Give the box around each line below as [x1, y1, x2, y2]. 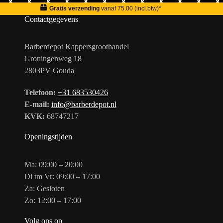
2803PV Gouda [24, 66, 74, 75]
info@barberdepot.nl [51, 100, 116, 109]
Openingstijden [24, 132, 72, 141]
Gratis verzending [49, 5, 100, 12]
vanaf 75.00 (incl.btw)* [99, 5, 161, 12]
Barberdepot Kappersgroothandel [24, 42, 129, 51]
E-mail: [24, 100, 49, 109]
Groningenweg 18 [24, 54, 82, 63]
